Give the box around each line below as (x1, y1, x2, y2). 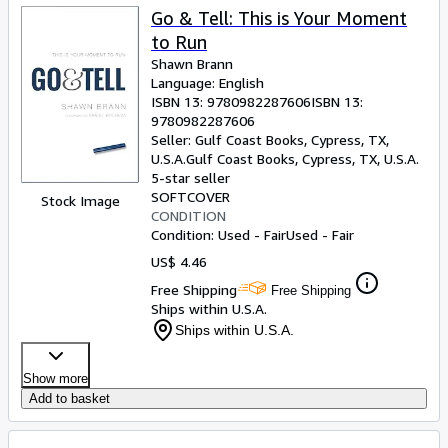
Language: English (151, 74, 264, 91)
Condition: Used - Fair (151, 226, 286, 243)
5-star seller (151, 169, 230, 186)
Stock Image (40, 192, 120, 209)
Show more (23, 371, 88, 386)
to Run (151, 31, 207, 53)
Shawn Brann (151, 55, 233, 72)
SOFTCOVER (151, 188, 230, 205)
